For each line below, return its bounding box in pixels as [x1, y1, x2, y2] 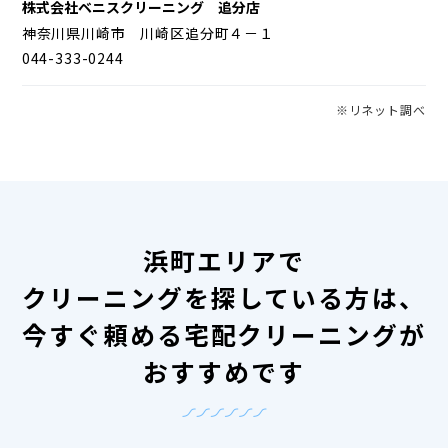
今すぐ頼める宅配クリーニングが [21, 316, 427, 353]
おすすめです [143, 353, 305, 390]
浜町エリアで [143, 242, 305, 279]
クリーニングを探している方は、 [22, 279, 426, 316]
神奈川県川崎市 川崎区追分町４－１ [21, 22, 274, 43]
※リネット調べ [335, 100, 427, 118]
